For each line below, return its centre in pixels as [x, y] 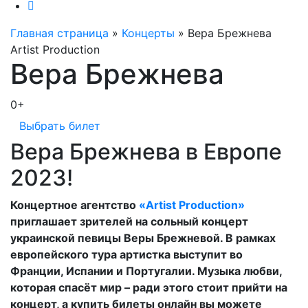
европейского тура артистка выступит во [126, 255]
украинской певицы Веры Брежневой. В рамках [143, 238]
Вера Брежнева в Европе [146, 152]
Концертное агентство [75, 205]
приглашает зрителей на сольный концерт [129, 222]
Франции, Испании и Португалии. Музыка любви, [146, 271]
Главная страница [59, 33]
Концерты [148, 33]
